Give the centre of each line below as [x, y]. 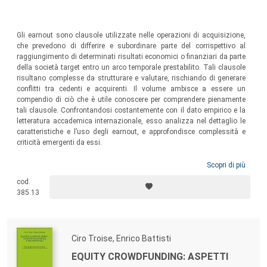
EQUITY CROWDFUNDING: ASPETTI [150, 256]
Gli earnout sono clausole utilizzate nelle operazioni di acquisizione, [131, 35]
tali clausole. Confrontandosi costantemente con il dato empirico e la [131, 111]
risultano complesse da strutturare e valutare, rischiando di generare [131, 78]
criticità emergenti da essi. [59, 143]
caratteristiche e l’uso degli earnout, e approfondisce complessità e [131, 132]
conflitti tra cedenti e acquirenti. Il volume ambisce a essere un [131, 89]
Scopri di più [226, 165]
